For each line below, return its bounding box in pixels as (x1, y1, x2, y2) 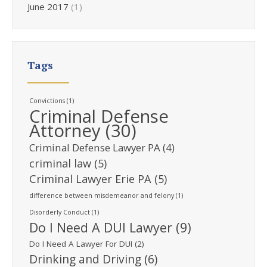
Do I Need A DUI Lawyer (29, 218, 172, 236)
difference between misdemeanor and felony (29, 191, 174, 200)
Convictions (29, 96, 65, 105)
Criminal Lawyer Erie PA (29, 171, 151, 186)
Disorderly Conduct (29, 207, 90, 216)
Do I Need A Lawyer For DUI (29, 238, 132, 249)
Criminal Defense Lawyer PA (29, 140, 160, 154)
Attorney (29, 118, 101, 142)
